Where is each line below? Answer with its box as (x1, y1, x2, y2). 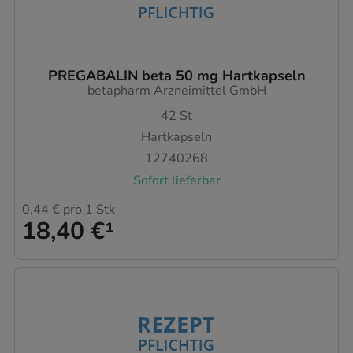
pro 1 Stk (60, 201, 115, 219)
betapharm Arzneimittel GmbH (87, 81, 266, 99)
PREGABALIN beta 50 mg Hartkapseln (47, 65, 306, 85)
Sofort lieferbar (132, 171, 221, 189)
